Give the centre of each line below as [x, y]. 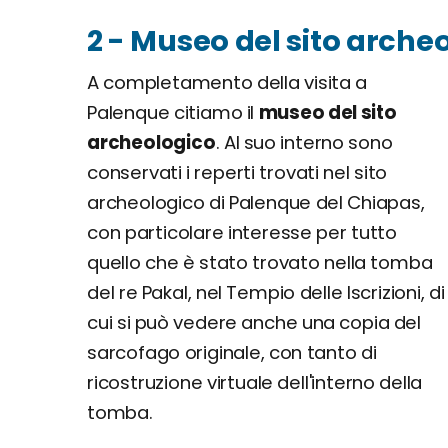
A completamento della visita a [227, 82]
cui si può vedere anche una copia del [254, 322]
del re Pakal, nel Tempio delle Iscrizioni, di [266, 292]
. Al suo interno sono [304, 142]
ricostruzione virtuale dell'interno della [255, 382]
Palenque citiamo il [173, 112]
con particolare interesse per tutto [242, 232]
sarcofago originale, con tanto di [232, 352]
